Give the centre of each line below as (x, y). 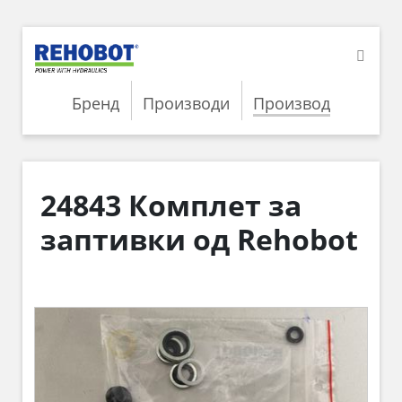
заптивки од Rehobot (199, 239)
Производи (186, 103)
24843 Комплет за (171, 205)
